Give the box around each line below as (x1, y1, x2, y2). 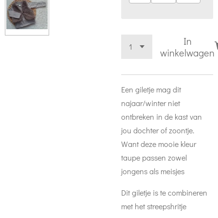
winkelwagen (160, 46, 215, 59)
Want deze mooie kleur (121, 139, 196, 149)
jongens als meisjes (121, 166, 186, 176)
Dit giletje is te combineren (121, 187, 207, 198)
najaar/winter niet (121, 98, 180, 108)
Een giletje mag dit (121, 84, 181, 94)
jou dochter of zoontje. (121, 125, 194, 135)
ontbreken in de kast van (121, 111, 202, 122)
